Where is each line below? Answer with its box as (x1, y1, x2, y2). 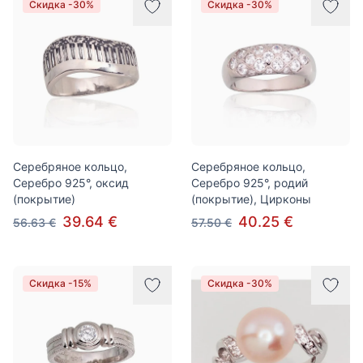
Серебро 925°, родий (191, 176, 308, 190)
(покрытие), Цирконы (191, 192, 311, 206)
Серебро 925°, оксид (13, 176, 129, 190)
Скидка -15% (29, 277, 92, 289)
